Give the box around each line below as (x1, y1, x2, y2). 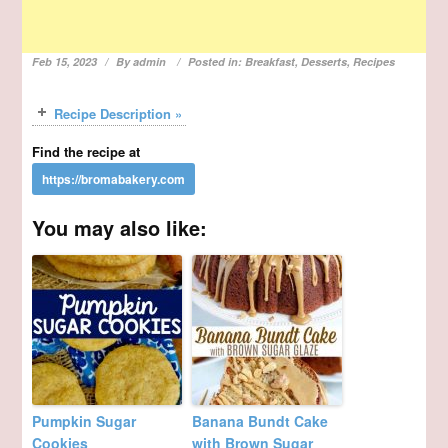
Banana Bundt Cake (192, 411, 329, 432)
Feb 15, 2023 (32, 54, 98, 70)
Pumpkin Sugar (32, 411, 137, 432)
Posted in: (188, 54, 246, 70)
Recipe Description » (54, 104, 183, 124)
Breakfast (245, 54, 296, 70)
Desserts (301, 54, 348, 70)
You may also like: (32, 213, 208, 243)
